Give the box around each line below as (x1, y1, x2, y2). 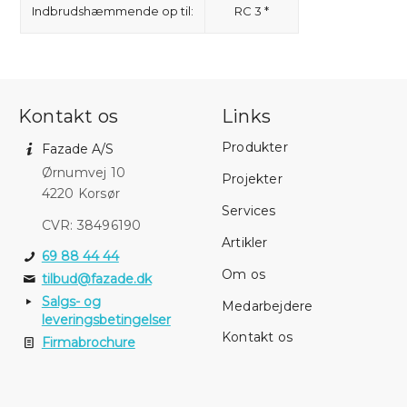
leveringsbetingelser (41, 311, 171, 328)
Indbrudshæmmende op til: (32, 4, 194, 19)
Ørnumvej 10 (41, 164, 125, 182)
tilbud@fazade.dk (41, 270, 152, 287)
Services (222, 202, 276, 219)
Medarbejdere (222, 297, 313, 314)
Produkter (222, 139, 288, 156)
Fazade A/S (41, 141, 114, 158)
